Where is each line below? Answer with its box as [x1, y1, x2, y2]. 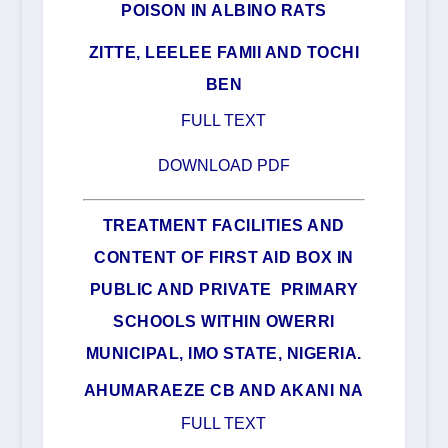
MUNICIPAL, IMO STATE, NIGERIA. [85, 345, 362, 363]
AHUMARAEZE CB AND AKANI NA [83, 382, 364, 400]
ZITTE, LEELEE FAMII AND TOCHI [88, 43, 360, 61]
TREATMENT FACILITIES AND [102, 217, 345, 235]
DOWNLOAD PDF [157, 156, 290, 174]
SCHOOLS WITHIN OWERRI [113, 313, 335, 331]
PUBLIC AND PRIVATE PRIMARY [89, 281, 359, 299]
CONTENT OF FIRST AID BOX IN [94, 249, 354, 267]
